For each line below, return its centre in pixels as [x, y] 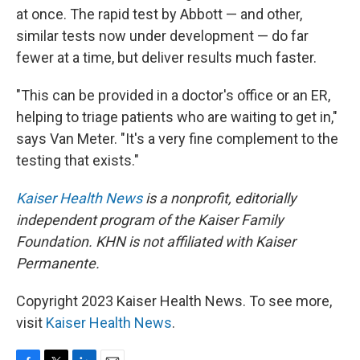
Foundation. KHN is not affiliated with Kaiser [156, 241]
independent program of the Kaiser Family [150, 219]
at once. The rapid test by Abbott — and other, [159, 14]
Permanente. [58, 263]
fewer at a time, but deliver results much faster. [166, 57]
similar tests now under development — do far [162, 35]
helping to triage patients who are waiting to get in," [177, 117]
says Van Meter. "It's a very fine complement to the [177, 138]
